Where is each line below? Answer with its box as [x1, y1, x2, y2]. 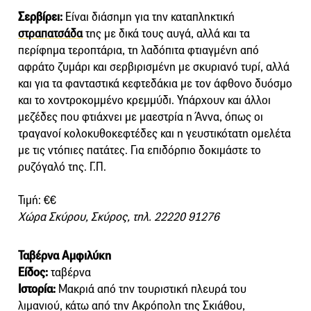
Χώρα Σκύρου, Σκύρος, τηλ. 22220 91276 [18, 209, 219, 224]
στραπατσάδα [18, 26, 83, 41]
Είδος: [18, 264, 48, 280]
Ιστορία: [18, 281, 56, 296]
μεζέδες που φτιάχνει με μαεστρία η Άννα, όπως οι [18, 109, 263, 124]
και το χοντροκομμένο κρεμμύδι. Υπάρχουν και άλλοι [18, 92, 271, 108]
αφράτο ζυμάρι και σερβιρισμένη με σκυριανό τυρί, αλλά [18, 59, 289, 74]
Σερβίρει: [18, 9, 62, 24]
